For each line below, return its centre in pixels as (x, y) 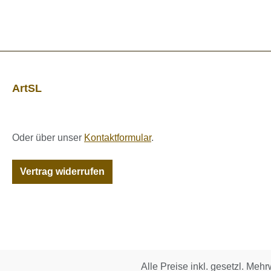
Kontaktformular (118, 138)
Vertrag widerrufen (62, 172)
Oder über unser (48, 138)
